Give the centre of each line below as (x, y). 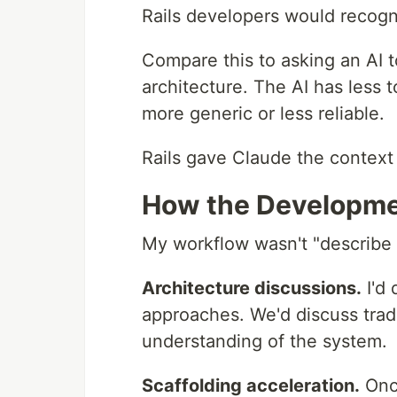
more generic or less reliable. (263, 113)
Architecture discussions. (252, 288)
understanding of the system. (265, 341)
